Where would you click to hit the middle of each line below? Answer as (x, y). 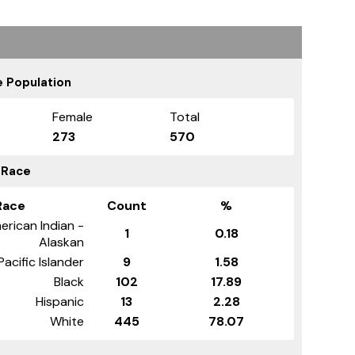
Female (73, 116)
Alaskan (61, 242)
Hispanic (60, 301)
